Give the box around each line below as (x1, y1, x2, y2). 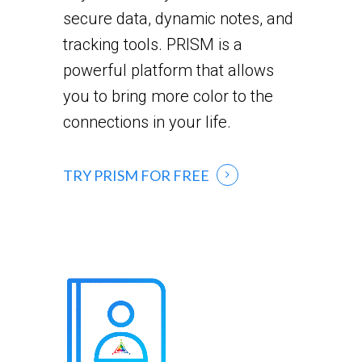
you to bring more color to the (62, 86, 273, 106)
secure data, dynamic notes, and (62, 8, 293, 28)
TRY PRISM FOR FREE (62, 166, 209, 185)
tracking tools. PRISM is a (62, 34, 242, 54)
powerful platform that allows (62, 60, 274, 80)
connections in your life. (62, 112, 231, 132)
